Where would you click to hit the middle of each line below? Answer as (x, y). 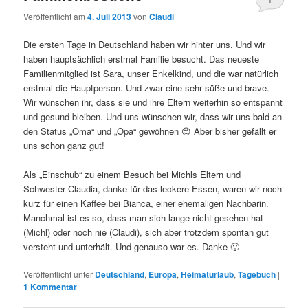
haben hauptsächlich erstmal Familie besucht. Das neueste (142, 58)
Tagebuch (257, 275)
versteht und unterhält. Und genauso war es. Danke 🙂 (132, 246)
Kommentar (53, 287)
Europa (163, 275)
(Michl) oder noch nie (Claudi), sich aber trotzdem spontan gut (146, 232)
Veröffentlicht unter (58, 274)
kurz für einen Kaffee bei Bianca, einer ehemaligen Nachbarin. (146, 203)
